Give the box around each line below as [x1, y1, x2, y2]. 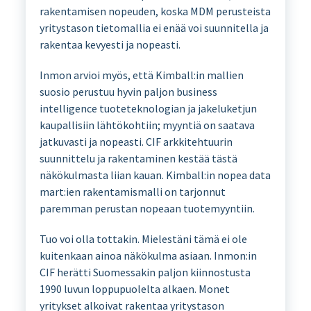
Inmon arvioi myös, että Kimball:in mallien [39, 67, 244, 82]
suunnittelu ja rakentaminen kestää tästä [39, 151, 237, 165]
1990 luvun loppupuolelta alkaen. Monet [39, 281, 230, 296]
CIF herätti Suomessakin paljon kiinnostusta [39, 264, 251, 279]
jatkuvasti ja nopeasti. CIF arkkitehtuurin [39, 134, 233, 149]
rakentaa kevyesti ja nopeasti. [39, 37, 180, 51]
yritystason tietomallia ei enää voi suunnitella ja [39, 20, 269, 35]
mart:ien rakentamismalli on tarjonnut [39, 184, 226, 199]
